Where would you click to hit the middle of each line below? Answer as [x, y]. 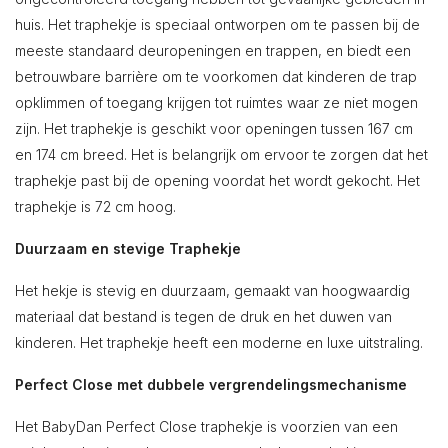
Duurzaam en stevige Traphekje [128, 248]
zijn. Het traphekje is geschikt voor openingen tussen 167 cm [214, 128]
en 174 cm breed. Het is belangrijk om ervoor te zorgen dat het [221, 154]
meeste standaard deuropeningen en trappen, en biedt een [213, 50]
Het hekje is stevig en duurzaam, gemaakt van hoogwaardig [212, 290]
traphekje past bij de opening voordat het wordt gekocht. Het [217, 180]
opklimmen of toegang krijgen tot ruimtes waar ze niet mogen [216, 102]
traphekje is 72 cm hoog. [95, 206]
